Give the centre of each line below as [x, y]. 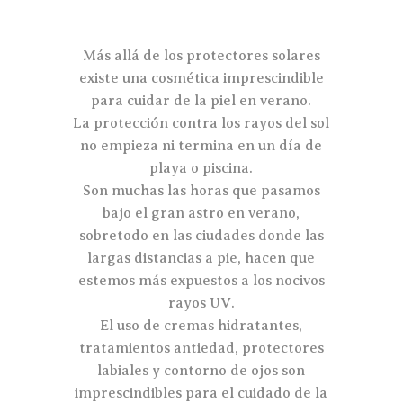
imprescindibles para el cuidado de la [201, 393]
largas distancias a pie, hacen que [201, 258]
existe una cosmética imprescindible [201, 78]
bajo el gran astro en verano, [201, 213]
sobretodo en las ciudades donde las [201, 235]
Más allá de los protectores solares [201, 55]
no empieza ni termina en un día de [201, 145]
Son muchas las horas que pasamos [201, 190]
